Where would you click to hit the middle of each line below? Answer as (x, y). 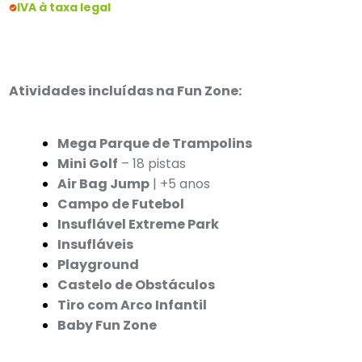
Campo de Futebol (121, 204)
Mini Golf (88, 164)
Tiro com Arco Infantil (133, 305)
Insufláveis (96, 244)
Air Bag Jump (104, 184)
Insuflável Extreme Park (139, 224)
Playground (99, 265)
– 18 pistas (152, 164)
